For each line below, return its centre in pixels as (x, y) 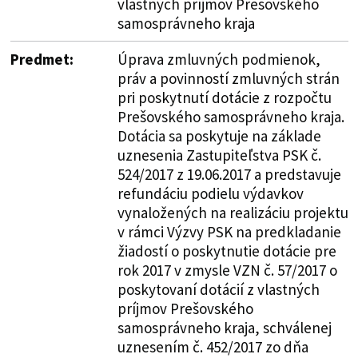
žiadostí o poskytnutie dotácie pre (227, 251)
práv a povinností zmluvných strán (228, 78)
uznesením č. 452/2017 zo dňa (213, 346)
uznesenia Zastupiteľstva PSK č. (219, 155)
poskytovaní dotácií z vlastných (218, 289)
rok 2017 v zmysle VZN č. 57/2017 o (227, 270)
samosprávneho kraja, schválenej (224, 327)
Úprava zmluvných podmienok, (219, 59)
